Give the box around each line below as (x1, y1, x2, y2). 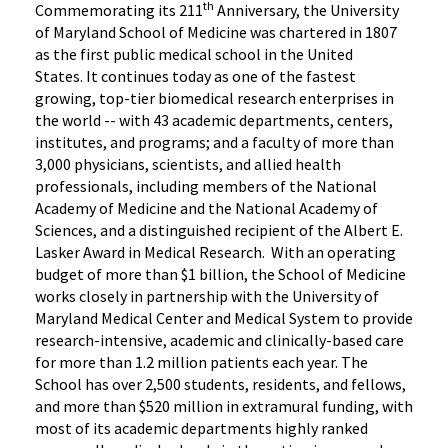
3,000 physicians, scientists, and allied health (35, 153, 341, 174)
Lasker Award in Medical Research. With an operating (35, 241, 396, 262)
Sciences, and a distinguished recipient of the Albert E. (35, 219, 403, 240)
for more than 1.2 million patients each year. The (35, 351, 368, 372)
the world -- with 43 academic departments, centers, (35, 109, 393, 130)
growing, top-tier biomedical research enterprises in (35, 87, 394, 108)
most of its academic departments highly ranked (35, 417, 368, 438)
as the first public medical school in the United (35, 43, 353, 64)
